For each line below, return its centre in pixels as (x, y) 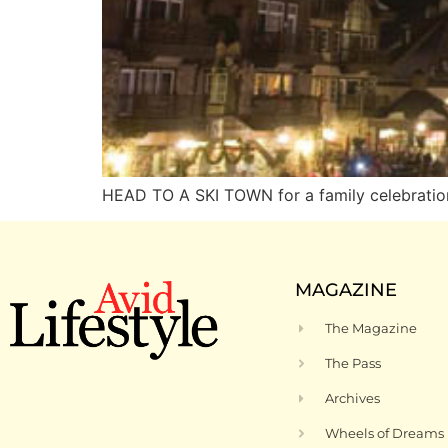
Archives (353, 398)
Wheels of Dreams (385, 433)
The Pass (353, 363)
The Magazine (371, 328)
